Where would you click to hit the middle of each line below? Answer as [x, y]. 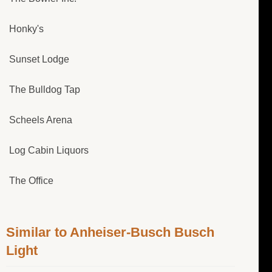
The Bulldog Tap [45, 90]
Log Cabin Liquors [49, 151]
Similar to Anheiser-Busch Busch [110, 233]
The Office [31, 181]
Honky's [26, 29]
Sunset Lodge [39, 59]
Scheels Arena [41, 120]
